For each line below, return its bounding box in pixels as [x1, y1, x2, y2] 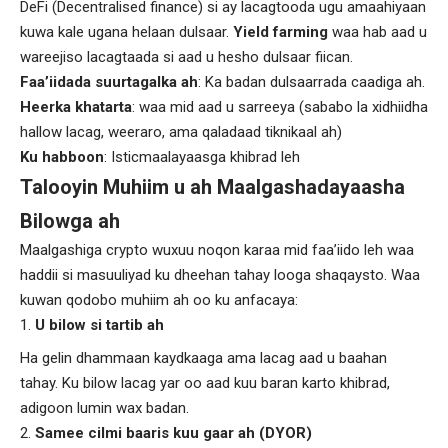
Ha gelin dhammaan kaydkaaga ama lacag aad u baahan [20, 348, 387, 367]
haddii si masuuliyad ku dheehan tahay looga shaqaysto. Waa [20, 265, 420, 284]
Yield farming [233, 22, 332, 41]
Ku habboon [20, 147, 104, 166]
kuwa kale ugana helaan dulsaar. [20, 22, 233, 41]
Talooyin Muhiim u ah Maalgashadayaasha [20, 174, 405, 199]
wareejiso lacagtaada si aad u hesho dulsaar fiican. [20, 47, 353, 66]
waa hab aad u [332, 22, 427, 41]
